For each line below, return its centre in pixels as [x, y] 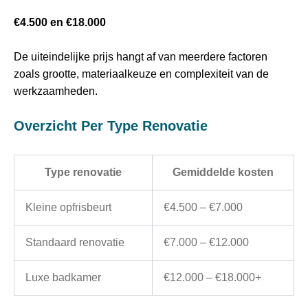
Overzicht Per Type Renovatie [111, 125]
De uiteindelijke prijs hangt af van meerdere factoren [141, 57]
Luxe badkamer [63, 277]
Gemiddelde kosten [223, 172]
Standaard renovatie [75, 242]
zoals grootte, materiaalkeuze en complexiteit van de [141, 74]
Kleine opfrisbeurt [68, 207]
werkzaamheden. [56, 91]
